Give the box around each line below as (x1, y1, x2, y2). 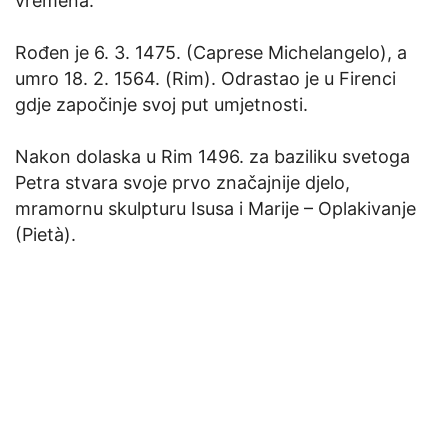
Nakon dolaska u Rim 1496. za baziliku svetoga (15, 146, 410, 168)
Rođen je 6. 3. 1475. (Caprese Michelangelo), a (15, 42, 407, 64)
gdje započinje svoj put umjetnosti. (15, 94, 308, 116)
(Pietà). (15, 224, 76, 246)
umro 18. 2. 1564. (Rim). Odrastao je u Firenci (15, 68, 396, 90)
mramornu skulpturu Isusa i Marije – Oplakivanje (15, 198, 416, 220)
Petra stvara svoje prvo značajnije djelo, (15, 172, 350, 194)
